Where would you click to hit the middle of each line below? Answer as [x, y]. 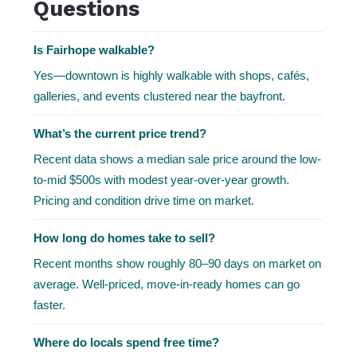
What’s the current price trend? [120, 134]
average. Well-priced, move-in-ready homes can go [167, 284]
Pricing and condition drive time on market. [144, 201]
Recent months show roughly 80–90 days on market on [177, 264]
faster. [49, 305]
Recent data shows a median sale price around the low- [177, 159]
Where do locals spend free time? [126, 343]
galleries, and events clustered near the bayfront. [159, 96]
